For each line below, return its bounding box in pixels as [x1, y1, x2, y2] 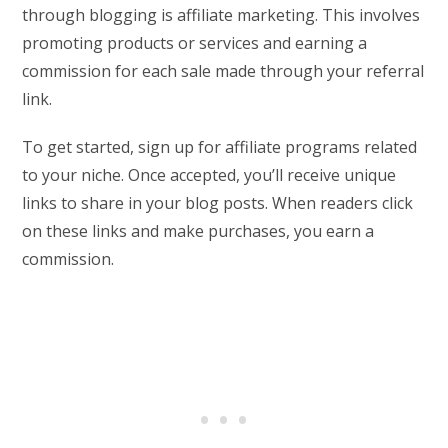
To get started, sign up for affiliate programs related [22, 135, 418, 158]
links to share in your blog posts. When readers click [22, 191, 414, 214]
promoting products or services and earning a [22, 31, 368, 54]
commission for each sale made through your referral [22, 59, 425, 82]
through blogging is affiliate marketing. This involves [22, 3, 421, 26]
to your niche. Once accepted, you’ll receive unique [22, 163, 397, 186]
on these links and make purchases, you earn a [22, 219, 375, 242]
